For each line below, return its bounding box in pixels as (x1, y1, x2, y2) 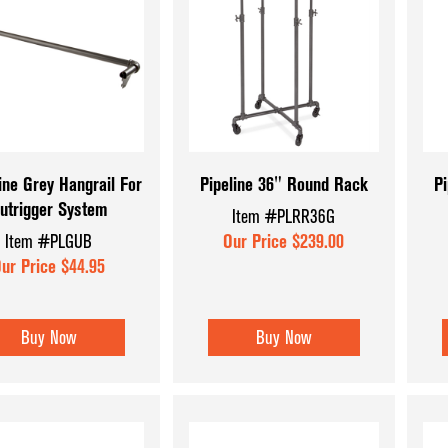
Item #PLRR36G (232, 204, 336, 228)
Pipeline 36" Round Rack (199, 173, 368, 197)
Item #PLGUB (5, 229, 93, 253)
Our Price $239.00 (223, 229, 345, 253)
